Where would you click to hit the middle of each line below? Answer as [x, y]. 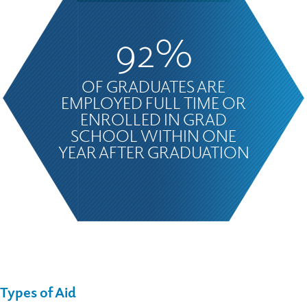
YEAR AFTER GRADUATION [153, 152]
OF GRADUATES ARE [153, 86]
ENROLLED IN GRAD [153, 119]
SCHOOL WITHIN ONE [153, 135]
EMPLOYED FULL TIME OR [153, 102]
